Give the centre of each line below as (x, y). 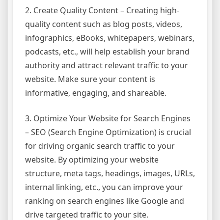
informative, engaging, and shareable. (96, 93)
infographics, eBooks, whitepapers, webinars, (110, 38)
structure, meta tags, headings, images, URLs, (110, 174)
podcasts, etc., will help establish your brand (107, 52)
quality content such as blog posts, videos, (104, 24)
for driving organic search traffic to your (100, 146)
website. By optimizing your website (92, 160)
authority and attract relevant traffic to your (107, 66)
